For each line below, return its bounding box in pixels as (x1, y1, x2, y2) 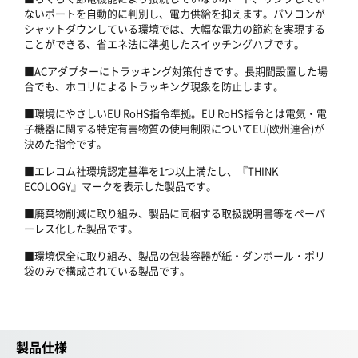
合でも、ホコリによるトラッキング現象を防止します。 (24, 78, 284, 93)
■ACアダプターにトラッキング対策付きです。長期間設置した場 (24, 63, 328, 78)
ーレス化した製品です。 (24, 221, 138, 236)
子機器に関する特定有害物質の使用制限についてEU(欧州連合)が (24, 121, 324, 136)
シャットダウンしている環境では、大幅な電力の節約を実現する (24, 21, 325, 36)
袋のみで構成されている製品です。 (24, 263, 190, 278)
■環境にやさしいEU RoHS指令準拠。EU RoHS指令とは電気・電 (24, 105, 327, 121)
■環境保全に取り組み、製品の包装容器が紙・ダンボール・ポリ (24, 248, 325, 263)
